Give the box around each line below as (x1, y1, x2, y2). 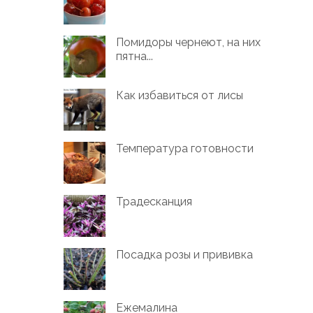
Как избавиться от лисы (116, 89, 244, 103)
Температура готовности (116, 142, 254, 156)
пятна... (116, 50, 154, 64)
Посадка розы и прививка (116, 248, 254, 262)
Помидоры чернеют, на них (116, 36, 261, 50)
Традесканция (116, 195, 193, 209)
